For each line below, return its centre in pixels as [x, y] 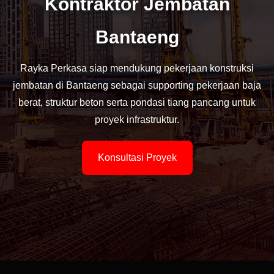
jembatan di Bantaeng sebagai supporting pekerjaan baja [137, 85]
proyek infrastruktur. [137, 120]
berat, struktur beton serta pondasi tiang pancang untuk [137, 102]
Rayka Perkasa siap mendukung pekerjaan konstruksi [137, 68]
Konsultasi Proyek [137, 157]
